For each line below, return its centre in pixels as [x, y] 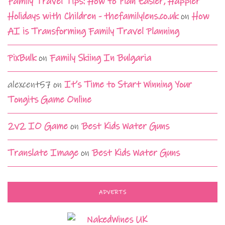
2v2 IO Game [38, 126]
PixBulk [22, 58]
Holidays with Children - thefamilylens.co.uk [93, 16]
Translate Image [43, 153]
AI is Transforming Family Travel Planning [93, 31]
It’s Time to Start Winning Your [128, 84]
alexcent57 [29, 84]
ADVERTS [113, 192]
